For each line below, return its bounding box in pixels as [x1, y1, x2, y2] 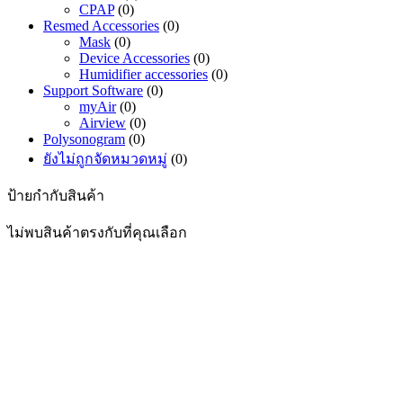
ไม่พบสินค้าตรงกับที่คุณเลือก [7, 224, 187, 240]
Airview [79, 114, 126, 130]
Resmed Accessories [43, 17, 159, 33]
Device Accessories [79, 49, 190, 66]
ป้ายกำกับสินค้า [7, 187, 104, 203]
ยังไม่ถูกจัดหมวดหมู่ [43, 150, 167, 166]
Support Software [43, 82, 143, 98]
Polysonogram [43, 130, 125, 147]
